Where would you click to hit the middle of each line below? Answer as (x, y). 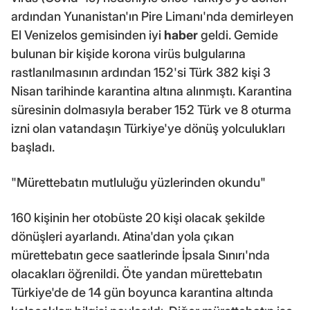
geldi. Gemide (238, 35)
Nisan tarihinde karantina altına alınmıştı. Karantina (152, 91)
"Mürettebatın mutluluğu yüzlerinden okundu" (138, 182)
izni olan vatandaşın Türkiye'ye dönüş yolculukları (148, 128)
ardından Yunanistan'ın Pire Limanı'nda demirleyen (152, 16)
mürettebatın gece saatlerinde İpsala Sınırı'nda (140, 255)
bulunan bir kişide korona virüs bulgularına (128, 53)
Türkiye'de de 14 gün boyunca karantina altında (142, 292)
